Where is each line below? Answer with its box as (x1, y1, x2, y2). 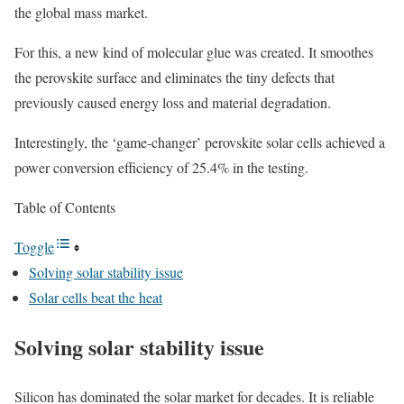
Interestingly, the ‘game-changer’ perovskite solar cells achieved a (14, 133, 385, 151)
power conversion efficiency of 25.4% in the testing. (14, 158, 313, 177)
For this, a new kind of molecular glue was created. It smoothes (14, 42, 373, 61)
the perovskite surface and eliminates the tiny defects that (14, 68, 335, 87)
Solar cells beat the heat (29, 288, 162, 307)
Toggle (14, 237, 54, 256)
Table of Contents (14, 197, 115, 216)
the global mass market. (14, 3, 148, 22)
